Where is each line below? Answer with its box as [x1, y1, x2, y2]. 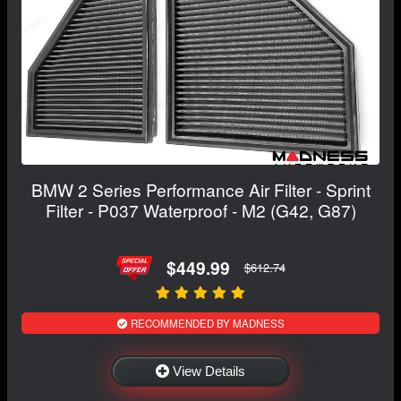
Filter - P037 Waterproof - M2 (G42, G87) [45, 197, 356, 222]
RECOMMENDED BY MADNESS [127, 315, 285, 330]
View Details [173, 363, 245, 379]
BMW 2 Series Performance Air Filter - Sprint [30, 176, 371, 201]
